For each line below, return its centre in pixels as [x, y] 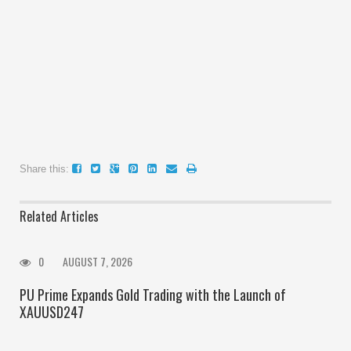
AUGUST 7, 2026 [98, 262]
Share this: [44, 169]
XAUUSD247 [52, 312]
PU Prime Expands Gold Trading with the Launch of [153, 295]
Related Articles [59, 217]
